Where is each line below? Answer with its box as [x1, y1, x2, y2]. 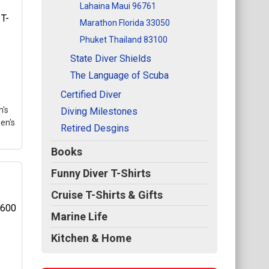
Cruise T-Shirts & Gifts [51, 188, 163, 201]
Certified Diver [61, 88, 121, 100]
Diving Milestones [61, 105, 138, 117]
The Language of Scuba [70, 69, 169, 81]
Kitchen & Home [51, 231, 131, 244]
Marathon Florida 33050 [80, 17, 170, 28]
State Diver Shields [70, 52, 151, 64]
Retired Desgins [61, 122, 129, 134]
